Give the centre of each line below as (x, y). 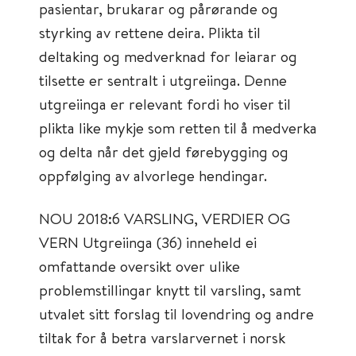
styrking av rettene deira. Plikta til (150, 32)
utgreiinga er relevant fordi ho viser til (165, 104)
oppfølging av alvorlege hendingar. (153, 175)
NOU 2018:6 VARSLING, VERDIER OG (164, 218)
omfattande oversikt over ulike (139, 266)
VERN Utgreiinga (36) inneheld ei (148, 242)
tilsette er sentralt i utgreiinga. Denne (163, 80)
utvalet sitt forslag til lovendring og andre (176, 313)
